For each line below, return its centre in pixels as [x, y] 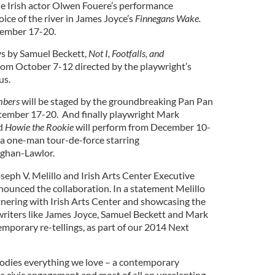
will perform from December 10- [143, 126]
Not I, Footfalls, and [126, 53]
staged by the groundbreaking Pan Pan [131, 101]
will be [35, 101]
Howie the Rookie [40, 126]
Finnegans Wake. [168, 18]
